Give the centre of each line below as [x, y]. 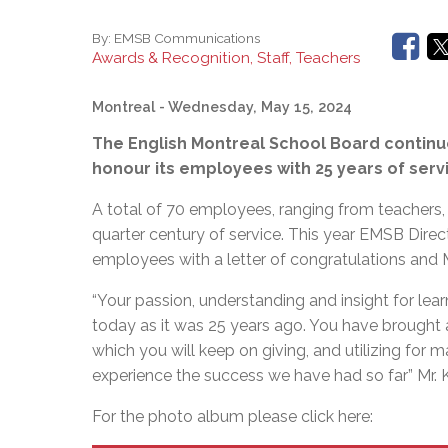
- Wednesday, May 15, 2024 [255, 107]
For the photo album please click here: [232, 417]
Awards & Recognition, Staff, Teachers [226, 58]
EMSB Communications [187, 37]
